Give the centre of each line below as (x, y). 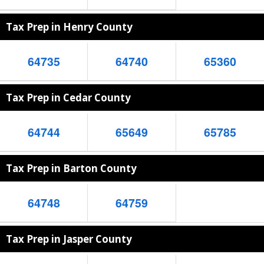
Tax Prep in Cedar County (68, 98)
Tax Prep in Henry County (69, 27)
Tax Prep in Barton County (71, 168)
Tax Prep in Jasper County (69, 239)
